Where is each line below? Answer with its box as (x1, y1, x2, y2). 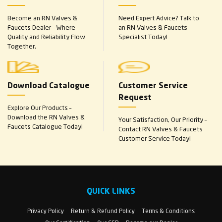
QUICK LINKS (87, 188, 135, 196)
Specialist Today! (118, 33, 167, 41)
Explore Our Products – (7, 104, 71, 112)
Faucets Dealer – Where (7, 23, 75, 32)
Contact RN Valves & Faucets (118, 125, 203, 133)
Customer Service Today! (118, 134, 191, 143)
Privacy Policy (27, 207, 64, 215)
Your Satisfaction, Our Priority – (118, 115, 207, 124)
